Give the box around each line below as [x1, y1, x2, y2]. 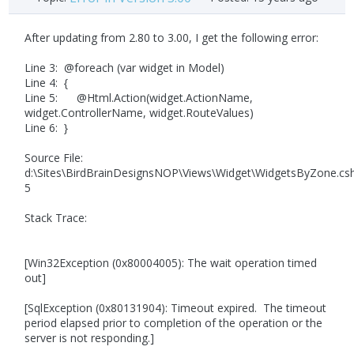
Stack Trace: [24, 210, 88, 226]
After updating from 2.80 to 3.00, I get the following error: [24, 30, 319, 46]
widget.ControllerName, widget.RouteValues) [24, 105, 254, 121]
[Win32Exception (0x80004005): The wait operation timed [24, 255, 318, 271]
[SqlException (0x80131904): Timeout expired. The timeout [24, 300, 327, 316]
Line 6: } [24, 120, 69, 136]
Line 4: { [24, 75, 69, 91]
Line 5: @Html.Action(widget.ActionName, [24, 90, 254, 106]
